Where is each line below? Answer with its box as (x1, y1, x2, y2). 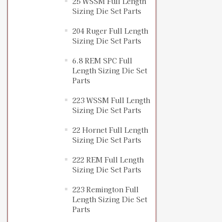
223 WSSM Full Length (72, 95, 150, 106)
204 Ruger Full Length (72, 26, 148, 36)
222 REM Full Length (72, 155, 144, 165)
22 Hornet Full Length (72, 125, 148, 135)
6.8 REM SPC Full (72, 55, 132, 66)
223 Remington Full (72, 184, 139, 195)
